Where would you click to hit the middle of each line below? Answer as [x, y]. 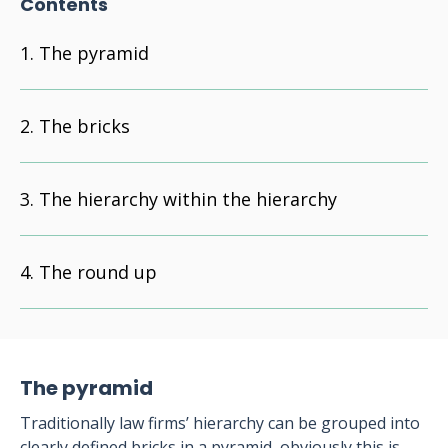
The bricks [84, 126]
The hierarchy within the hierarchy [188, 199]
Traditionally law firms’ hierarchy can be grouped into [220, 423]
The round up [98, 272]
